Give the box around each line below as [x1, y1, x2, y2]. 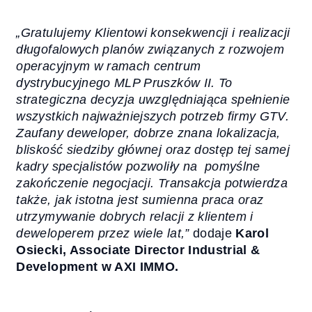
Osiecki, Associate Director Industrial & [16, 243, 260, 258]
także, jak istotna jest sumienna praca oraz [16, 193, 264, 208]
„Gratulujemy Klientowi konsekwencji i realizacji [16, 26, 290, 40]
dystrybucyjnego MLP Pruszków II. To [16, 76, 233, 91]
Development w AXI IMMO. [16, 260, 179, 274]
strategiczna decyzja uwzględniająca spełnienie [16, 93, 290, 107]
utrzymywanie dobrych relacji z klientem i [16, 210, 253, 224]
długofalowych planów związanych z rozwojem [16, 42, 285, 57]
